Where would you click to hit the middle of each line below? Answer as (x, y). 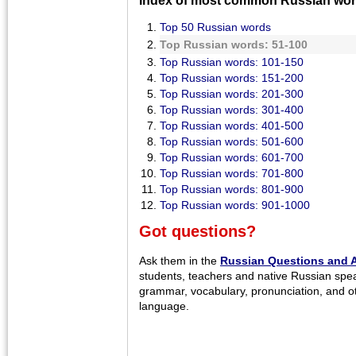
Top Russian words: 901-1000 (235, 205)
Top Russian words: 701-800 (232, 173)
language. (164, 306)
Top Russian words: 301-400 (232, 109)
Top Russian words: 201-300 (232, 93)
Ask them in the (180, 260)
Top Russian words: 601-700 (232, 157)
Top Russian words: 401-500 (232, 125)
